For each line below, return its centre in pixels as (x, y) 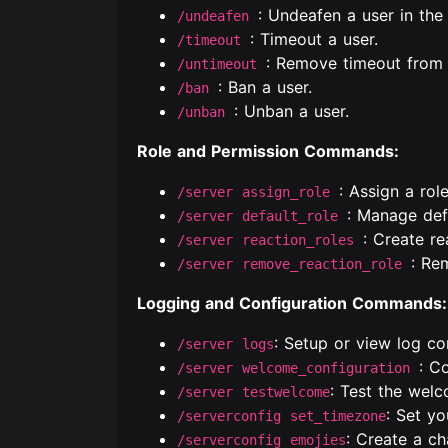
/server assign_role (258, 192)
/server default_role (262, 216)
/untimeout (221, 64)
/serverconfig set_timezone (281, 416)
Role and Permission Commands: (268, 151)
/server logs (225, 344)
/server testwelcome (253, 392)
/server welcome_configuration (298, 368)
